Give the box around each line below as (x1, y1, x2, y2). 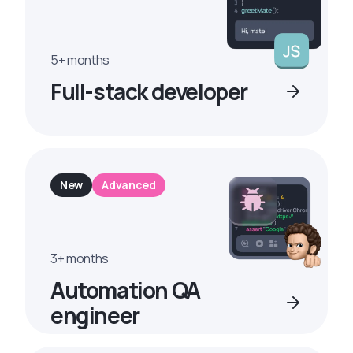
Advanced (102, 177, 156, 192)
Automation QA (50, 275, 200, 305)
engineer (50, 300, 139, 330)
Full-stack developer (50, 76, 247, 106)
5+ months (50, 51, 110, 69)
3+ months (50, 250, 110, 267)
